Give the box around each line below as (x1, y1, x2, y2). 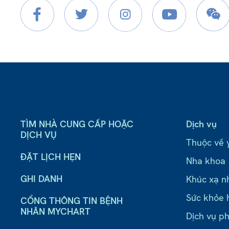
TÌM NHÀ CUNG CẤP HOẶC (20, 118, 133, 130)
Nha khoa (186, 155, 226, 167)
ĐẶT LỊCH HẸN (20, 151, 81, 163)
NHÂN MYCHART (20, 205, 90, 218)
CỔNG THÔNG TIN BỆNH (20, 195, 123, 207)
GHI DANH (20, 173, 62, 185)
